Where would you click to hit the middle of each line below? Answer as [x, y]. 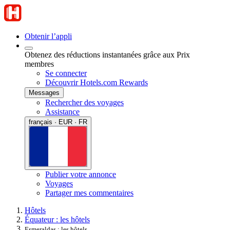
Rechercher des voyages [84, 102]
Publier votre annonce [81, 174]
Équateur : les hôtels [57, 219]
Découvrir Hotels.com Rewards [97, 82]
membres [39, 64]
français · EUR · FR [58, 122]
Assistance [62, 112]
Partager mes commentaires [89, 193]
